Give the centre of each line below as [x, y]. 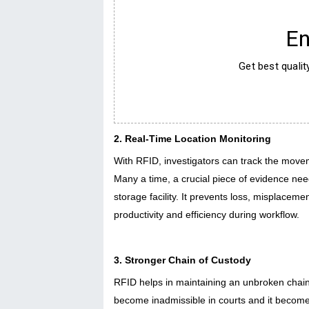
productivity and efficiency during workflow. [207, 214]
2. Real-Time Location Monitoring [192, 138]
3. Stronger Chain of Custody [182, 260]
